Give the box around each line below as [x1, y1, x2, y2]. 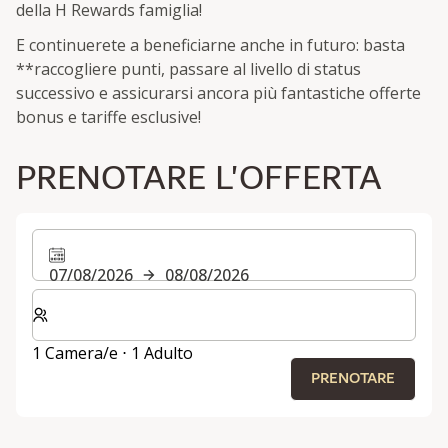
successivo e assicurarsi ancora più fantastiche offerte [16, 82, 421, 105]
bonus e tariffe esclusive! [16, 106, 201, 129]
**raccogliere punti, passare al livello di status [16, 58, 361, 81]
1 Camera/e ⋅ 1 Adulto [32, 342, 193, 365]
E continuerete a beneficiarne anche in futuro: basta [16, 34, 405, 57]
